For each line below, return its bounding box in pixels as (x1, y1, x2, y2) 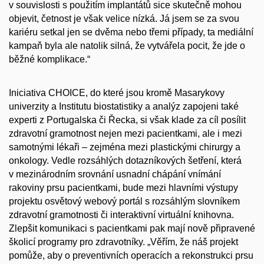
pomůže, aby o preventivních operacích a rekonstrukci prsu (9, 250, 253, 260)
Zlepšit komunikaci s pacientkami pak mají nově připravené (9, 223, 255, 233)
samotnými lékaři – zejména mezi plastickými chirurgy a (9, 141, 240, 152)
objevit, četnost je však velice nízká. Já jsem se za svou (9, 13, 239, 24)
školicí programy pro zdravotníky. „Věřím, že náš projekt (9, 236, 238, 247)
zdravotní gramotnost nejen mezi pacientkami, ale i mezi (9, 128, 242, 138)
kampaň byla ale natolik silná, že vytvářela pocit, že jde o (9, 40, 245, 51)
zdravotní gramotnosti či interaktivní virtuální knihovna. (9, 209, 234, 220)
